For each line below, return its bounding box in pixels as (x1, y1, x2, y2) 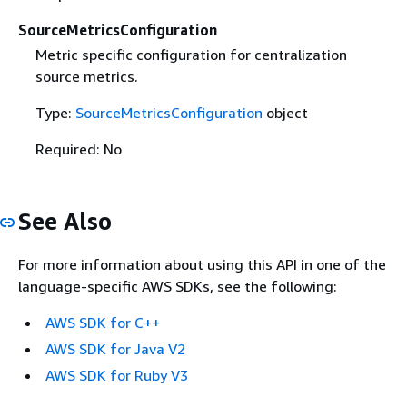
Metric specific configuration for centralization (35, 45, 347, 64)
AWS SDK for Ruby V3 (45, 365, 188, 384)
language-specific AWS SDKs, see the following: (18, 276, 337, 295)
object (262, 104, 308, 122)
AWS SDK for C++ (45, 313, 160, 332)
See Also (18, 207, 112, 235)
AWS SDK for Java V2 (45, 339, 185, 358)
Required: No (35, 140, 122, 158)
